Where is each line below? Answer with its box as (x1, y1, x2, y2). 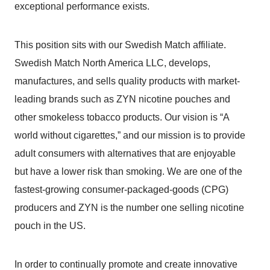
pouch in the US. (14, 221, 86, 231)
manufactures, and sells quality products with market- (14, 76, 240, 87)
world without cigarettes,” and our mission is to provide (14, 130, 245, 141)
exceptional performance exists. (14, 1, 149, 12)
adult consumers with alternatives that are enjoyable (14, 148, 236, 159)
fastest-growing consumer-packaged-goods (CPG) (14, 184, 228, 195)
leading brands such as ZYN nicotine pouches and (14, 94, 230, 105)
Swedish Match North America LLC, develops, (14, 58, 210, 69)
